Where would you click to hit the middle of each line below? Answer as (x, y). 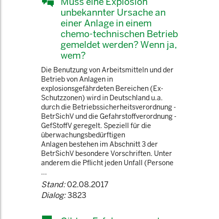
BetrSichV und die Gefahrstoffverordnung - (109, 116)
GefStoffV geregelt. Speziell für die (96, 126)
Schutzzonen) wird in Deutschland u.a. (102, 98)
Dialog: (53, 195)
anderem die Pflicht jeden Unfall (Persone (107, 163)
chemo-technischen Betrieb (119, 34)
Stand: (53, 185)
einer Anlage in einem (106, 23)
